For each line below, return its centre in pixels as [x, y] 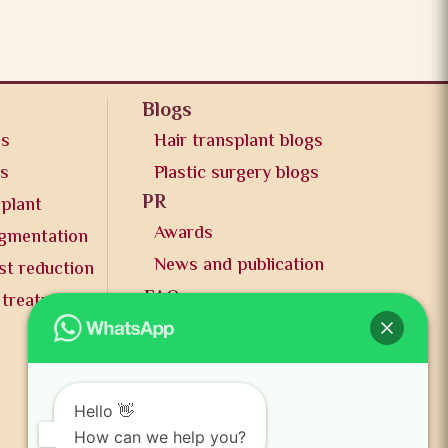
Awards [183, 234]
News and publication [238, 266]
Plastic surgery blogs [236, 174]
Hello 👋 [104, 411]
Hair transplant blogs [238, 142]
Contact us [187, 330]
